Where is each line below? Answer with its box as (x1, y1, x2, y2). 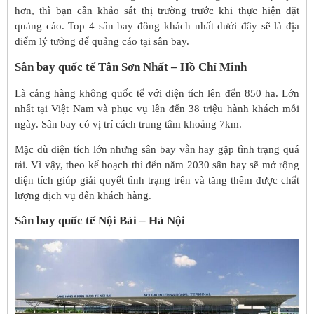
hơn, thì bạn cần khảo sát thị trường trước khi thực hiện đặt (15, 5, 299, 17)
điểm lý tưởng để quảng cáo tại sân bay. (15, 36, 189, 48)
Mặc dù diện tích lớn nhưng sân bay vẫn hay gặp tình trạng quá (15, 143, 299, 155)
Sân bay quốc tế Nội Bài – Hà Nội (15, 214, 185, 228)
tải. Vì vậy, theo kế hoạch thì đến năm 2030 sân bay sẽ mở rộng (15, 158, 299, 170)
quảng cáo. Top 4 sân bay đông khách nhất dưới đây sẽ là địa (15, 20, 299, 32)
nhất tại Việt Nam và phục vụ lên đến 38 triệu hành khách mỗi (15, 102, 299, 114)
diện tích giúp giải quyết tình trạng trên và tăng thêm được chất (15, 174, 299, 186)
